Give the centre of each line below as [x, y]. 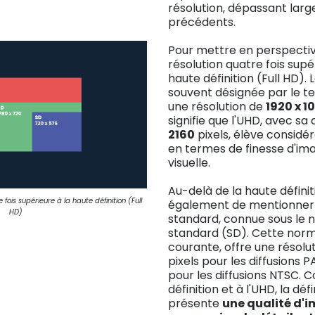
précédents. [202, 22]
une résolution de [217, 107]
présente [195, 303]
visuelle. [189, 163]
